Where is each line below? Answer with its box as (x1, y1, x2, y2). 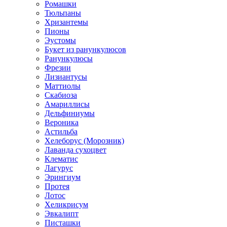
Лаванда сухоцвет (45, 145, 106, 154)
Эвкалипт (45, 209, 79, 218)
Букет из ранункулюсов (45, 45, 126, 54)
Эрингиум (45, 172, 81, 181)
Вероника (45, 118, 79, 127)
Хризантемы (45, 17, 88, 26)
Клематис (45, 154, 78, 163)
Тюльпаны (45, 8, 81, 17)
